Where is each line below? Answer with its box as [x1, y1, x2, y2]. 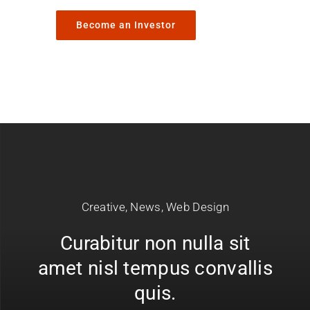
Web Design [166, 200, 230, 215]
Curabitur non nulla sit [60, 232, 250, 255]
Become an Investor [75, 19, 176, 30]
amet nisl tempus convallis [37, 257, 273, 280]
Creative [81, 200, 125, 215]
